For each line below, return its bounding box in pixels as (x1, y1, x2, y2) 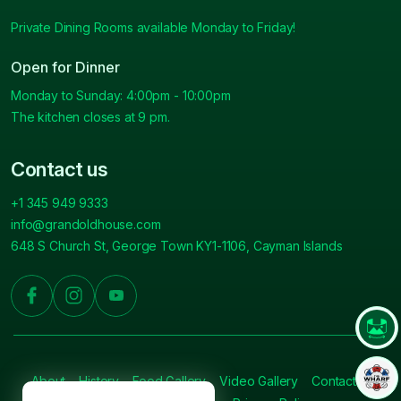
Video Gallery (219, 372, 299, 388)
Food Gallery (132, 372, 207, 388)
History (79, 372, 120, 388)
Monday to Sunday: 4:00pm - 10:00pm (11, 87, 231, 103)
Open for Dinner (11, 57, 120, 76)
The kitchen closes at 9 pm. (11, 108, 170, 124)
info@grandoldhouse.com (11, 216, 161, 232)
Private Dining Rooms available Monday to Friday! (11, 19, 296, 35)
